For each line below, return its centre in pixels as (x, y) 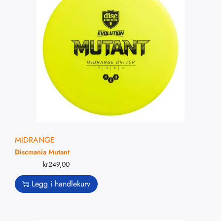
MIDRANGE (35, 140)
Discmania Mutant (42, 152)
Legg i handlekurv (61, 184)
